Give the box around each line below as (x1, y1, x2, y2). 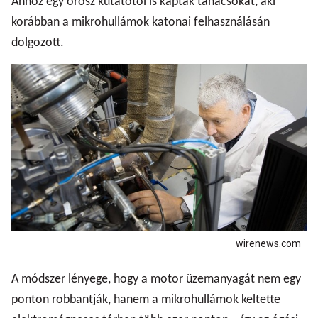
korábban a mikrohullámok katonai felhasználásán (11, 16, 270, 30)
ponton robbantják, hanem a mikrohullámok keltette (11, 292, 280, 307)
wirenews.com (236, 237, 301, 249)
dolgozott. (11, 36, 64, 50)
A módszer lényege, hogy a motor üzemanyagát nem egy (11, 272, 301, 286)
